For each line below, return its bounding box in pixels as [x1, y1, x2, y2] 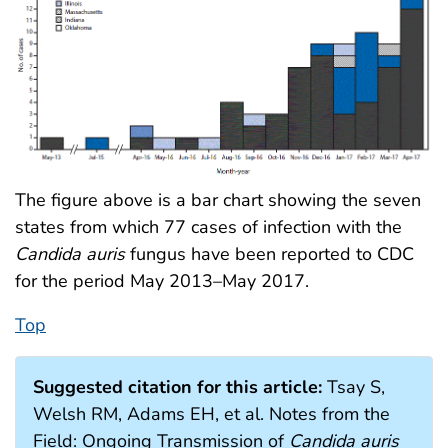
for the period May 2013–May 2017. [15, 268, 309, 293]
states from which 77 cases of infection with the [15, 214, 402, 239]
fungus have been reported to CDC [125, 241, 414, 266]
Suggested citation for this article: [33, 374, 322, 399]
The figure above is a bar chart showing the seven [15, 187, 421, 212]
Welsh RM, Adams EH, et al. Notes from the [33, 401, 390, 426]
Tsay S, [322, 374, 385, 399]
